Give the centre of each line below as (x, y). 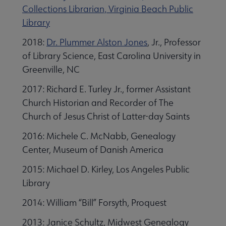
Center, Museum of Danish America (93, 149)
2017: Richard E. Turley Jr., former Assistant (106, 89)
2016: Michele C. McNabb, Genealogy (99, 136)
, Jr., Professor (174, 42)
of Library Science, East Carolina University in (111, 55)
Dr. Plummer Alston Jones (97, 42)
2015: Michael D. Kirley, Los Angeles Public (106, 169)
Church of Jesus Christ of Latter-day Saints (106, 116)
